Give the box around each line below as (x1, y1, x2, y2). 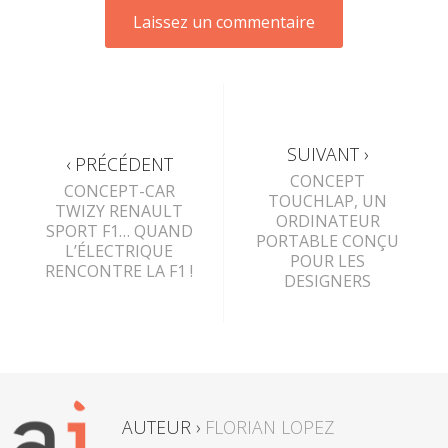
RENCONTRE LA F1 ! (45, 260, 193, 283)
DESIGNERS (284, 270, 371, 293)
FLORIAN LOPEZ (205, 415, 334, 440)
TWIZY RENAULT (55, 200, 183, 223)
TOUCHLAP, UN (268, 190, 387, 213)
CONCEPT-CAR (63, 180, 175, 203)
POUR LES (290, 250, 365, 273)
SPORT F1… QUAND (45, 220, 193, 243)
